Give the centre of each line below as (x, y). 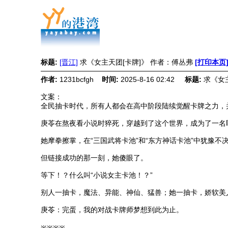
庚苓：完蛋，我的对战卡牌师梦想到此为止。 (112, 210)
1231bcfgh (81, 79)
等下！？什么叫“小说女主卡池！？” (97, 175)
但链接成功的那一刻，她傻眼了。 (94, 158)
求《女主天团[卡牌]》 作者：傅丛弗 (136, 62)
